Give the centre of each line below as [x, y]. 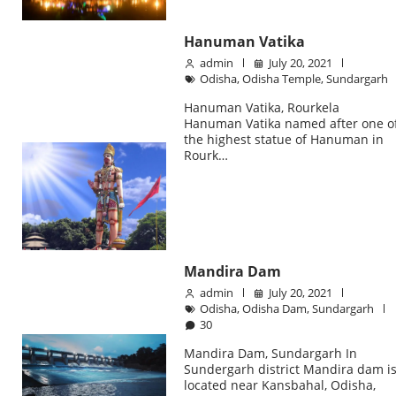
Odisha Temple [282, 79]
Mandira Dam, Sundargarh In [271, 353]
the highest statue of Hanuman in [284, 140]
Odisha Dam [275, 308]
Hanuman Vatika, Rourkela [262, 108]
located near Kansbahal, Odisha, [280, 385]
